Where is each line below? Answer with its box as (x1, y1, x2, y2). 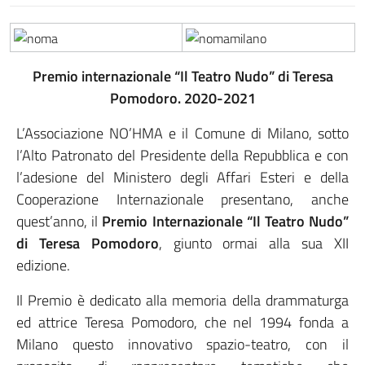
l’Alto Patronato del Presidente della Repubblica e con (16, 144, 349, 166)
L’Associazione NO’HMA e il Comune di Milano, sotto (16, 122, 349, 144)
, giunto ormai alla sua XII (158, 232, 350, 254)
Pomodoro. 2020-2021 (109, 87, 256, 109)
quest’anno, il (16, 210, 103, 232)
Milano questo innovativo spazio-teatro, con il (16, 333, 349, 355)
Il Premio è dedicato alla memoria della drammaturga (16, 289, 349, 311)
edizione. (16, 254, 70, 276)
